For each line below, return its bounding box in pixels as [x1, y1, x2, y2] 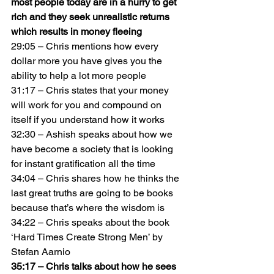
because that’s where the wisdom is [11, 202, 165, 213]
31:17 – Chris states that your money [11, 84, 171, 96]
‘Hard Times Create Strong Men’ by [11, 231, 165, 243]
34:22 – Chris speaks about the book [11, 217, 172, 228]
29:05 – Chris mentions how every [11, 40, 161, 52]
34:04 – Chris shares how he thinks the [11, 172, 182, 184]
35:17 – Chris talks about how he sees [11, 261, 179, 272]
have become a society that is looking [11, 143, 176, 155]
